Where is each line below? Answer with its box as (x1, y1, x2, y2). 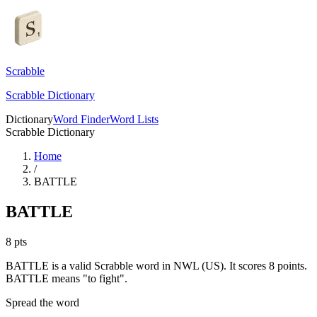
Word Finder (53, 113, 110, 125)
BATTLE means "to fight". (6, 272, 127, 284)
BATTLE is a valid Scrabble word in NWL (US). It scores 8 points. (6, 259, 307, 272)
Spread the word (6, 296, 79, 309)
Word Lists (110, 113, 158, 125)
